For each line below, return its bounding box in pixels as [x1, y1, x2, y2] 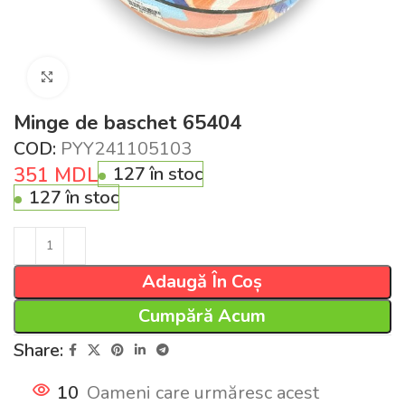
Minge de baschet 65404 [14, 108, 241, 137]
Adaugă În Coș [142, 268, 263, 294]
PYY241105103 [61, 136, 192, 161]
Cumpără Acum [138, 303, 267, 328]
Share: [14, 337, 63, 363]
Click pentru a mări [67, 66, 208, 89]
